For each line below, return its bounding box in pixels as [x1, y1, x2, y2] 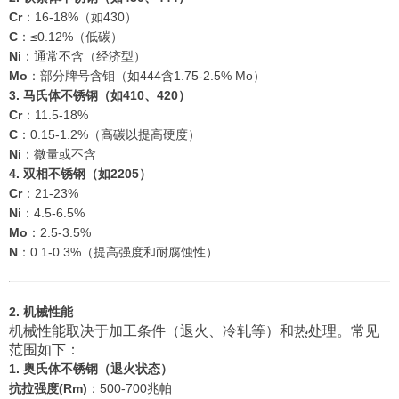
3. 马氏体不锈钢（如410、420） [9, 88, 191, 103]
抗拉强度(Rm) [9, 381, 87, 396]
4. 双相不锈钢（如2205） [9, 167, 151, 182]
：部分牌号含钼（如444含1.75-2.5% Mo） [28, 69, 265, 84]
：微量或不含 [21, 147, 96, 162]
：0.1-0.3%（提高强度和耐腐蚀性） [18, 245, 218, 260]
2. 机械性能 [9, 305, 73, 320]
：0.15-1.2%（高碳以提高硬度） [18, 127, 200, 142]
